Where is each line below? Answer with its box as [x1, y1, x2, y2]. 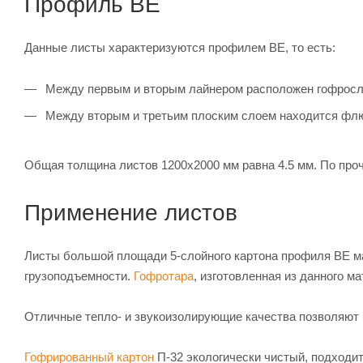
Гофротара [134, 269, 194, 284]
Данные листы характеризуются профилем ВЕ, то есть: [24, 41, 335, 55]
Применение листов [24, 200, 237, 226]
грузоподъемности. [24, 269, 134, 284]
